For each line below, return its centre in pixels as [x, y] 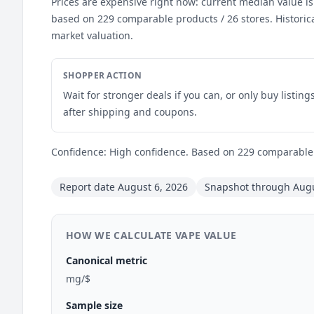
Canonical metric [107, 260]
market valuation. [92, 35]
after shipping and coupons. [130, 112]
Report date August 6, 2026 [124, 187]
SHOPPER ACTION [103, 75]
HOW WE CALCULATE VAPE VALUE [151, 235]
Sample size [94, 305]
